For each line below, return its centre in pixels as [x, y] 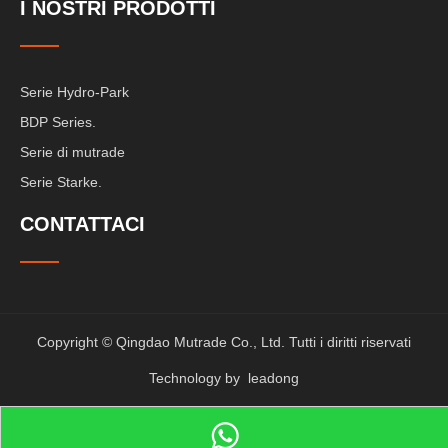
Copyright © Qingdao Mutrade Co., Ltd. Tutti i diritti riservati [224, 342]
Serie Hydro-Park [74, 92]
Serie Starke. [61, 182]
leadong [273, 378]
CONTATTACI [82, 224]
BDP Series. [58, 122]
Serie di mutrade [72, 152]
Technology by [198, 378]
